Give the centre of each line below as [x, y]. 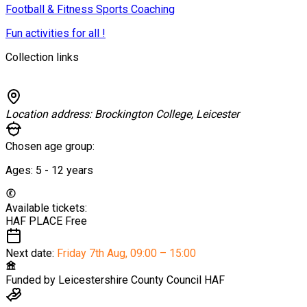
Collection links [42, 57]
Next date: [31, 253]
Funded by [30, 280]
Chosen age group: [50, 146]
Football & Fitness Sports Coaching [90, 9]
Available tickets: [46, 208]
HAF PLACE [35, 221]
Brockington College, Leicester [167, 114]
